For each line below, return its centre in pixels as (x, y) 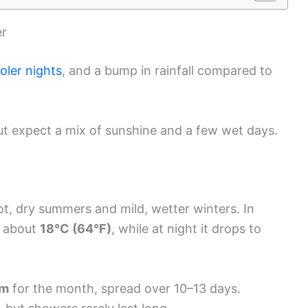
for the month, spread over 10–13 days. (125, 288)
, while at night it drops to (186, 228)
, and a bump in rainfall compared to (167, 71)
